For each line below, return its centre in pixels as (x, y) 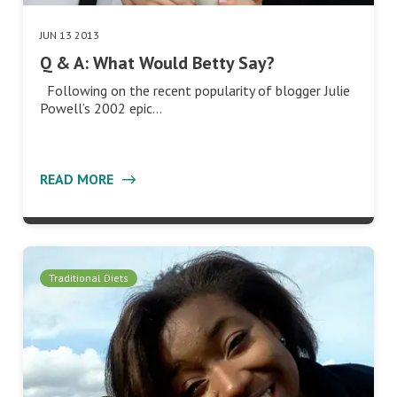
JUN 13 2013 (70, 35)
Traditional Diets (89, 277)
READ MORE (78, 179)
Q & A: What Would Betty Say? (157, 62)
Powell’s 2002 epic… (101, 108)
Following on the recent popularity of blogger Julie (195, 90)
